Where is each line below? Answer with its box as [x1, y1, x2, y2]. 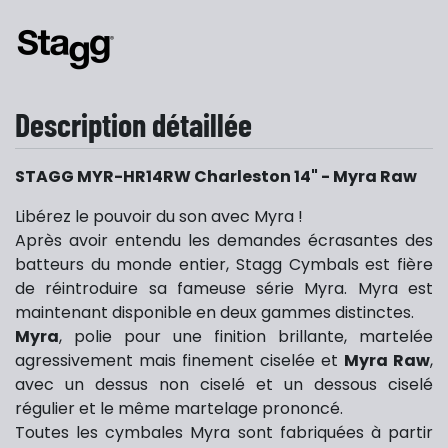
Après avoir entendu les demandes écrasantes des [15, 229, 433, 252]
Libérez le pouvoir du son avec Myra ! [15, 205, 303, 228]
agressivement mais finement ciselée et [15, 349, 344, 372]
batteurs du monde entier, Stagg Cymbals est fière [15, 253, 433, 276]
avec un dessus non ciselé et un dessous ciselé [15, 373, 433, 396]
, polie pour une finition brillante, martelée [59, 325, 433, 348]
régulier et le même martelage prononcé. [15, 397, 343, 420]
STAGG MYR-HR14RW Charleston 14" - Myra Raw [15, 165, 417, 188]
